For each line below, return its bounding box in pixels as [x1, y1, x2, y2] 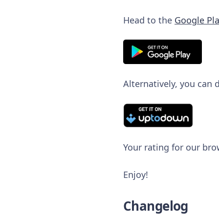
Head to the [123, 14, 175, 26]
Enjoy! [123, 168, 148, 180]
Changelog [123, 197, 188, 215]
